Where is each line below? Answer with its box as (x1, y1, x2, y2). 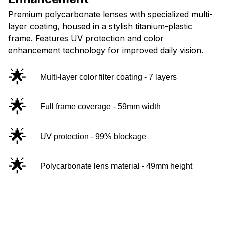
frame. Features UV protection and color (8, 33, 164, 43)
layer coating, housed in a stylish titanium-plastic (8, 21, 192, 31)
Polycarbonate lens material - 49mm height (40, 161, 192, 170)
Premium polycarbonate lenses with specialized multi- (8, 9, 213, 19)
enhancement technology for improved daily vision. (8, 45, 203, 55)
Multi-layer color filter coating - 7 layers (40, 72, 177, 81)
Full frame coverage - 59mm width (40, 102, 161, 111)
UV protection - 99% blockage (40, 132, 146, 141)
